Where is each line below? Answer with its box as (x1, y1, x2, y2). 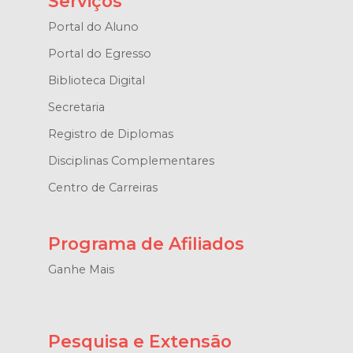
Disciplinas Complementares (47, 154, 214, 169)
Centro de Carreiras (47, 180, 158, 195)
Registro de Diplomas (47, 127, 173, 142)
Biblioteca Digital (47, 73, 145, 88)
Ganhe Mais (47, 262, 114, 277)
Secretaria (47, 100, 105, 115)
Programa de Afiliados (47, 233, 244, 255)
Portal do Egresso (47, 46, 151, 61)
